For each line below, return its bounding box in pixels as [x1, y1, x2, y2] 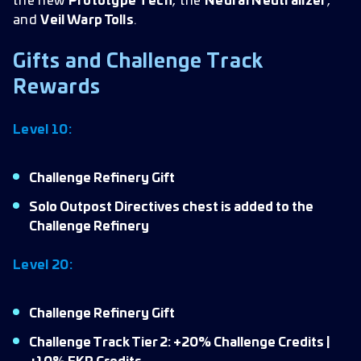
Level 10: [13, 123, 75, 136]
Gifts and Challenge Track [13, 52, 263, 72]
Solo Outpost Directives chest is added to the [29, 201, 313, 214]
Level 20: [13, 259, 76, 272]
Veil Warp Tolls [40, 14, 135, 27]
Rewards [13, 78, 101, 98]
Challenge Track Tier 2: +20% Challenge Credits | [29, 336, 330, 349]
